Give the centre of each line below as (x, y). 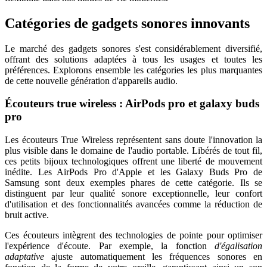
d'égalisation (238, 246)
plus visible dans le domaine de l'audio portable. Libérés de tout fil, (133, 150)
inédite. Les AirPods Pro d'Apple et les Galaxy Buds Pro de (133, 172)
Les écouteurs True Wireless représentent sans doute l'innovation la (133, 139)
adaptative (28, 256)
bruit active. (27, 215)
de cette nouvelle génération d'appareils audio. (91, 80)
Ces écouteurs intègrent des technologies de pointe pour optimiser (133, 235)
